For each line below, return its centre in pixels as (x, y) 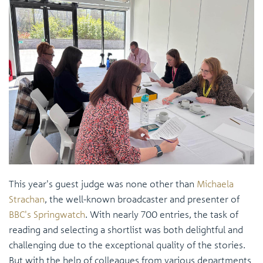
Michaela (215, 183)
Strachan (27, 199)
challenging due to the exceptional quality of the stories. (127, 245)
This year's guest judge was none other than (103, 183)
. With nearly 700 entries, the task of (162, 214)
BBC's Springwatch (47, 214)
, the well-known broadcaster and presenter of (142, 199)
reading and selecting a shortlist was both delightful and (126, 229)
